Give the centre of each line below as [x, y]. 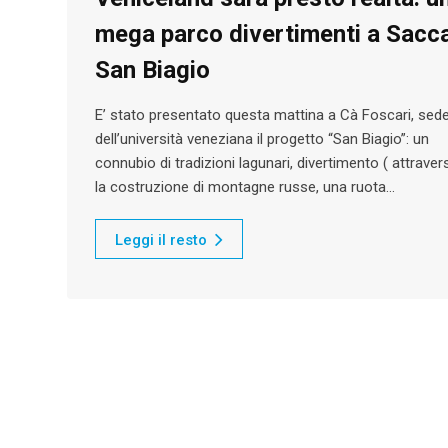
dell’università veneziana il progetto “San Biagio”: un [262, 139]
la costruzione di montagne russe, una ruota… [245, 187]
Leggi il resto [161, 240]
